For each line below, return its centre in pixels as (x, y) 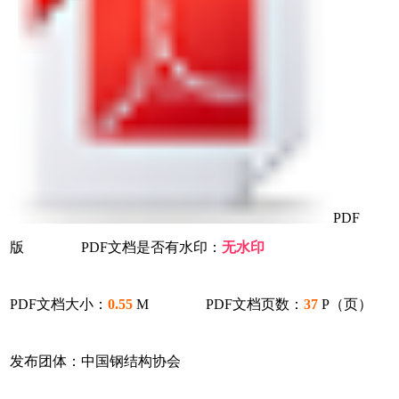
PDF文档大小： (59, 304)
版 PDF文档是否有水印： (116, 247)
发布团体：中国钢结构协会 (96, 361)
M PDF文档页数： (219, 304)
